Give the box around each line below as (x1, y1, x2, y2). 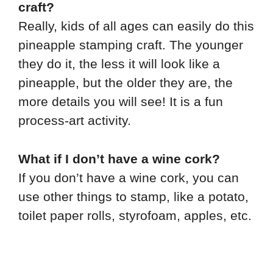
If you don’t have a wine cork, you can (18, 170, 239, 185)
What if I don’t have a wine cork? (18, 151, 220, 166)
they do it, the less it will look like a (18, 57, 220, 71)
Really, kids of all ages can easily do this (18, 19, 254, 34)
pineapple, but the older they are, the (18, 76, 233, 90)
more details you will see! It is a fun (18, 94, 223, 109)
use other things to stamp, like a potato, (18, 189, 249, 204)
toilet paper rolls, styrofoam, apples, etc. (18, 208, 252, 222)
